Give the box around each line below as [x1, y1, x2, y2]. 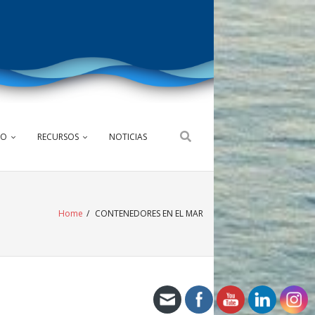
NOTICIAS [109, 131, 147, 143]
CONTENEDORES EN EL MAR [93, 207, 203, 220]
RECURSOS [37, 131, 79, 143]
